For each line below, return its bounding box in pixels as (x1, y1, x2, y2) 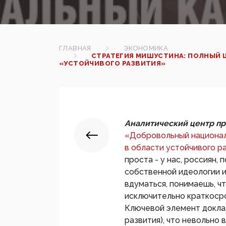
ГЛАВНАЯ (59, 44, 91, 52)
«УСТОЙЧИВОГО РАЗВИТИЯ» (59, 60, 166, 68)
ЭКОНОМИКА (123, 44, 168, 52)
